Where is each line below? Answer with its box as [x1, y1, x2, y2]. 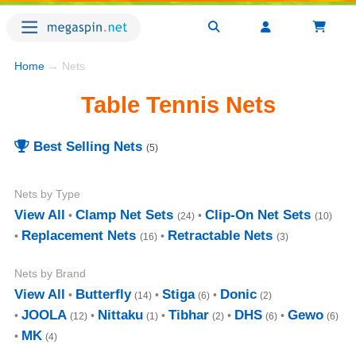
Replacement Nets [21, 227, 136, 243]
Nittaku [98, 307, 143, 323]
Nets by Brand [14, 266, 86, 280]
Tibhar [168, 307, 209, 323]
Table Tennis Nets [80, 92, 276, 118]
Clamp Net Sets [75, 207, 173, 222]
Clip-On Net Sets [205, 207, 311, 222]
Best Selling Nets [29, 138, 142, 154]
